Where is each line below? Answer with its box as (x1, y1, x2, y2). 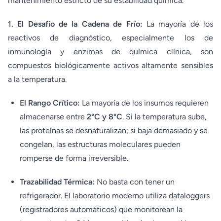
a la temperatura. (8, 74, 67, 84)
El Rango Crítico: (20, 98, 80, 108)
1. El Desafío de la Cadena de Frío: (8, 19, 147, 29)
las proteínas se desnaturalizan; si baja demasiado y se (20, 126, 208, 135)
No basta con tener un (95, 177, 175, 186)
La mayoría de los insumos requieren (80, 98, 209, 108)
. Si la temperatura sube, (122, 112, 207, 121)
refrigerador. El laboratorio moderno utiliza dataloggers (20, 191, 210, 200)
